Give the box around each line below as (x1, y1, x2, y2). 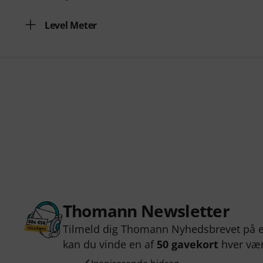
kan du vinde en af (62, 237, 157, 251)
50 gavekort (156, 237, 218, 251)
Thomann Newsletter (62, 200, 230, 222)
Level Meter (45, 19, 97, 32)
